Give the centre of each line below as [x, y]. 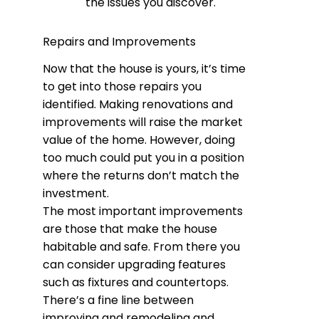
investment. [76, 194]
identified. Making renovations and [138, 105]
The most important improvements [143, 211]
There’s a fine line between [118, 300]
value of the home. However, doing [139, 140]
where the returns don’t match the [141, 176]
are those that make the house [130, 229]
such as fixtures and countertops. [136, 283]
